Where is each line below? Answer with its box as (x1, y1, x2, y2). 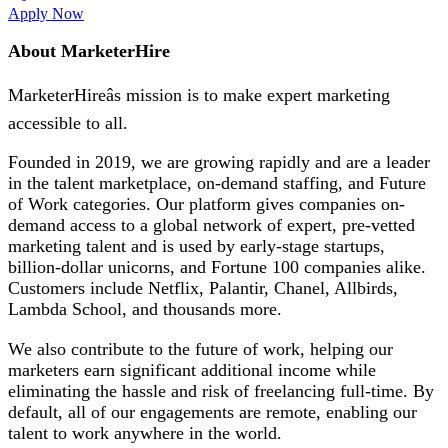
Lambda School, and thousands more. (8, 299, 282, 320)
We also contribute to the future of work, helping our (8, 338, 393, 359)
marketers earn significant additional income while (8, 359, 376, 380)
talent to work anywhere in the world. (8, 422, 282, 443)
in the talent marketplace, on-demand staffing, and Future (8, 173, 426, 194)
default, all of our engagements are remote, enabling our (8, 401, 417, 422)
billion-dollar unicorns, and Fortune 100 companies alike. (8, 257, 426, 278)
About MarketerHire (8, 41, 170, 62)
